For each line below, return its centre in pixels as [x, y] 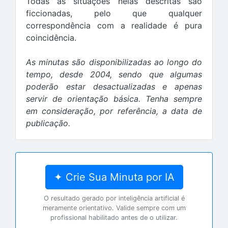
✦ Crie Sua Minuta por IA [114, 177]
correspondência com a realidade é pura [114, 25]
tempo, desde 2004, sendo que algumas [114, 74]
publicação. [48, 123]
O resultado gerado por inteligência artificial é [114, 198]
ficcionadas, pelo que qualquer [114, 13]
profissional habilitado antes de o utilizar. [114, 218]
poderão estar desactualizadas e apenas [114, 87]
